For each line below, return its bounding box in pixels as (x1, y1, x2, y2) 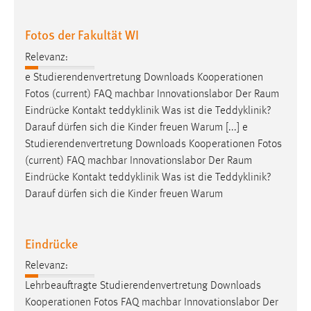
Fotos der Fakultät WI (25, 26, 139, 44)
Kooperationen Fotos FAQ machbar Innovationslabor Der (25, 297, 278, 309)
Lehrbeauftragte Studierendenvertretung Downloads (25, 280, 261, 292)
